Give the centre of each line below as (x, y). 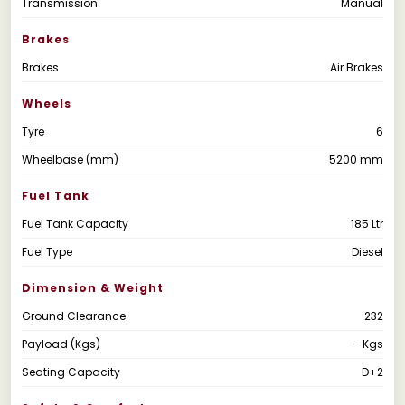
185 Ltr (367, 223)
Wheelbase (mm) (70, 159)
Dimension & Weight (93, 287)
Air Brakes (357, 67)
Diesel (367, 251)
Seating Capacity (71, 372)
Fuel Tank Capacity (75, 223)
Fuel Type (47, 251)
